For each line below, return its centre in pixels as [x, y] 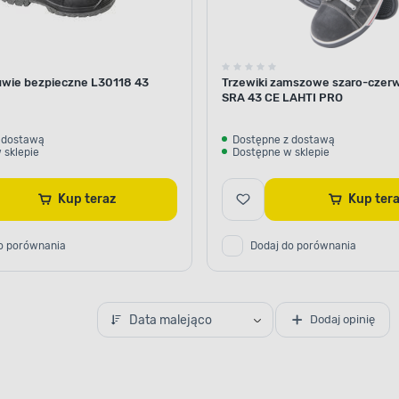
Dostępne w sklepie [281, 152]
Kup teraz [100, 199]
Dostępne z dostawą [284, 139]
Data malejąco [170, 320]
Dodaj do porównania [303, 245]
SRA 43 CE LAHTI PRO [282, 97]
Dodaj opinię [342, 320]
